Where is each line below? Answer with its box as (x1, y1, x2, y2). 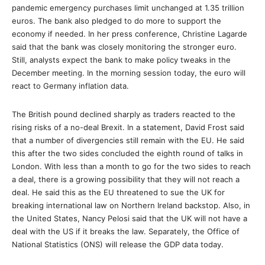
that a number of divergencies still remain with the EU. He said (12, 135, 244, 145)
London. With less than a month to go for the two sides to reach (12, 161, 251, 171)
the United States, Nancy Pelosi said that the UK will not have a (12, 214, 247, 223)
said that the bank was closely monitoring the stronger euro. (12, 42, 237, 51)
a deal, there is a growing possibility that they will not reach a (12, 174, 240, 184)
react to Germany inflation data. (12, 81, 129, 91)
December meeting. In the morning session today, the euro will (12, 68, 245, 77)
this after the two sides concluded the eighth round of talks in (12, 148, 243, 158)
